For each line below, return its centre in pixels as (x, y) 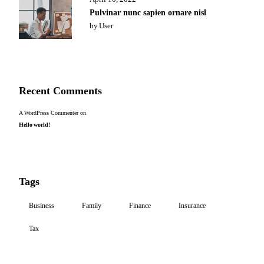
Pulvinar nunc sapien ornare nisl (148, 13)
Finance (140, 206)
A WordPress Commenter (49, 113)
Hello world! (34, 125)
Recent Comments (61, 91)
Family (92, 206)
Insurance (192, 206)
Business (42, 206)
